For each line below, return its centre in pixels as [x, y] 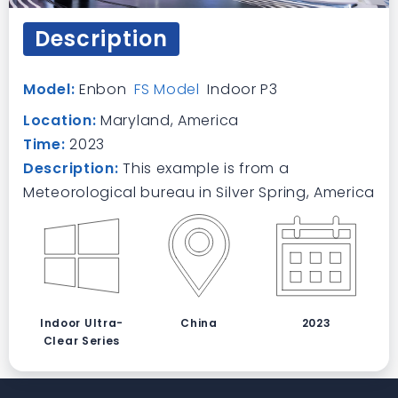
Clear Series [82, 341]
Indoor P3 [240, 89]
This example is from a [206, 168]
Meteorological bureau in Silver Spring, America [199, 192]
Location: [60, 120]
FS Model [167, 89]
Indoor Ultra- [82, 323]
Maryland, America [167, 120]
